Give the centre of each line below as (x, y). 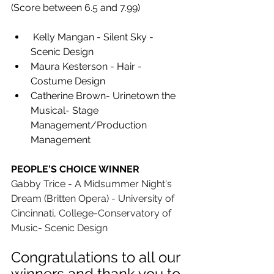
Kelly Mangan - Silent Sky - (93, 37)
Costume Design (69, 81)
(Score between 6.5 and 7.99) (76, 8)
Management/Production (90, 125)
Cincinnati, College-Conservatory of (92, 213)
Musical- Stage (66, 110)
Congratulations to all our (97, 257)
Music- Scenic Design (59, 228)
